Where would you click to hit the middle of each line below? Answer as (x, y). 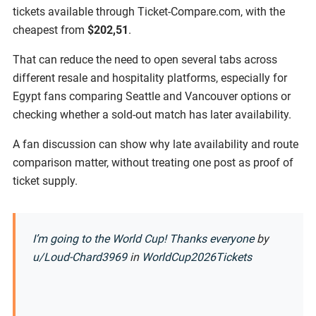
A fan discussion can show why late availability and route (156, 144)
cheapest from (50, 30)
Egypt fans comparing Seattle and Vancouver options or (152, 96)
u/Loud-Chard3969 (80, 257)
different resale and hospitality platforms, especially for (150, 78)
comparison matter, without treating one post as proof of (153, 162)
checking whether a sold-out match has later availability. (152, 114)
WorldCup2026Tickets (197, 257)
